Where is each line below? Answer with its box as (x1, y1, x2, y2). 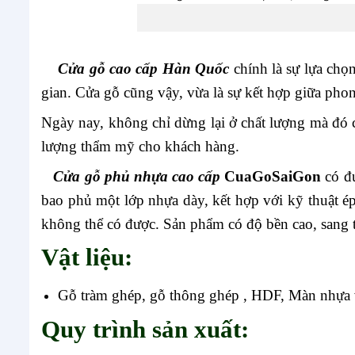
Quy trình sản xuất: (41, 316, 249, 344)
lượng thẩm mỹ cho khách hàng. (41, 137, 239, 155)
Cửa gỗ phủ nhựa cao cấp (49, 167, 225, 185)
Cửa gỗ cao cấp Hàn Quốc (41, 59, 230, 77)
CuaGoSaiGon (224, 167, 326, 185)
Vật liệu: (41, 243, 132, 271)
